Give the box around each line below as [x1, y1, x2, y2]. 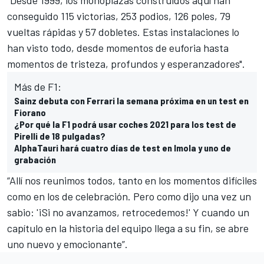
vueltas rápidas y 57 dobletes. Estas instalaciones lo [7, 25, 239, 39]
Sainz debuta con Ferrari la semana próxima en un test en [14, 95, 249, 107]
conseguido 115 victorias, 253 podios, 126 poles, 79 [7, 9, 230, 23]
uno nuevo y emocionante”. [7, 237, 128, 251]
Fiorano [14, 107, 46, 118]
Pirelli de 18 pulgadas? [14, 130, 105, 142]
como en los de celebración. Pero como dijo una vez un [7, 190, 251, 203]
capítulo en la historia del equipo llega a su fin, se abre [7, 222, 249, 235]
